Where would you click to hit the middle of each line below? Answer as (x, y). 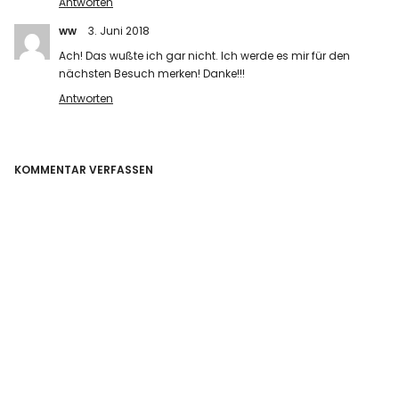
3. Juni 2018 (119, 31)
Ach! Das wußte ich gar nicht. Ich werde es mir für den (205, 56)
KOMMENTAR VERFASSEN (84, 170)
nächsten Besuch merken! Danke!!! (152, 74)
